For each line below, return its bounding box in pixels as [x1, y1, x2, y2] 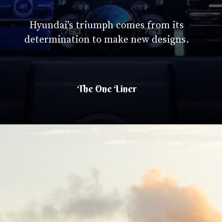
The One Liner [77, 82, 137, 95]
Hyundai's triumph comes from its [29, 19, 184, 32]
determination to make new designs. [24, 33, 189, 46]
